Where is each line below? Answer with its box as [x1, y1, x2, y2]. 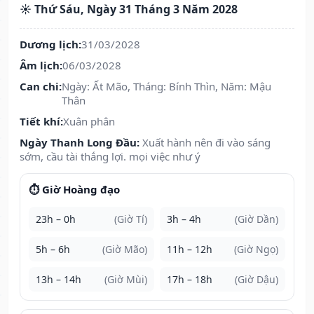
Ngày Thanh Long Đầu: [20, 135, 139, 150]
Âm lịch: [20, 58, 62, 73]
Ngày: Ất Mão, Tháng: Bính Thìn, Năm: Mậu [62, 79, 271, 94]
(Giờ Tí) [114, 212, 147, 226]
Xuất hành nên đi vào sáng [142, 135, 271, 150]
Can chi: [20, 79, 62, 94]
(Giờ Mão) [102, 243, 147, 257]
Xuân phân [63, 114, 115, 129]
